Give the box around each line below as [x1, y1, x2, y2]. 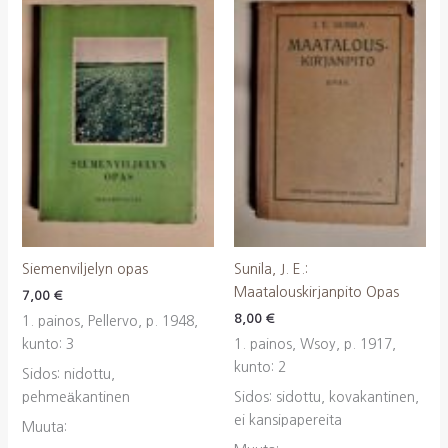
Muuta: [21, 420, 67, 435]
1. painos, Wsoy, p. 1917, [234, 337, 396, 352]
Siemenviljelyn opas [21, 262, 148, 277]
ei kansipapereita [234, 413, 342, 428]
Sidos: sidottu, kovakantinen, [234, 390, 419, 405]
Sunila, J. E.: [234, 262, 308, 277]
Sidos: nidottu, [21, 367, 115, 382]
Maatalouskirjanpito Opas [234, 285, 399, 300]
